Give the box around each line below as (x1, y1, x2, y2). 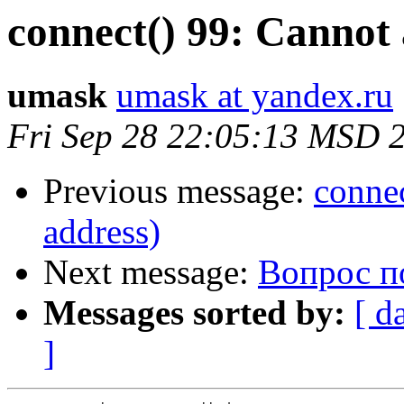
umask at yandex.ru (116, 76, 393, 115)
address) (43, 212, 161, 252)
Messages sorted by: (43, 293, 345, 333)
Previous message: (43, 171, 314, 211)
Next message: (43, 252, 258, 292)
